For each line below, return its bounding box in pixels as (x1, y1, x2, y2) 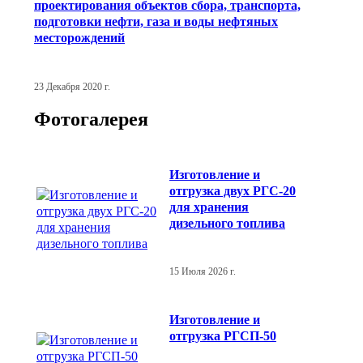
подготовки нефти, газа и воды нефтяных (34, 15, 278, 29)
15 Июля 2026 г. (169, 266, 236, 276)
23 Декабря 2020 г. (34, 81, 110, 92)
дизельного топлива (169, 216, 285, 230)
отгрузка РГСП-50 (169, 328, 276, 343)
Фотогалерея (34, 109, 148, 130)
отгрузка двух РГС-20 (169, 183, 296, 198)
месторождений (34, 31, 125, 45)
